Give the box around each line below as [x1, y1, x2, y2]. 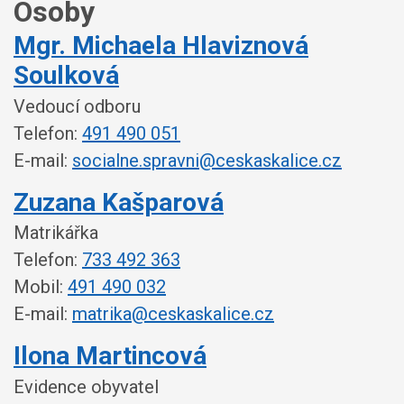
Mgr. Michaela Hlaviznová [14, 31, 308, 60]
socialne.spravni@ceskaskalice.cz [72, 149, 342, 171]
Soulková [14, 60, 119, 90]
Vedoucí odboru [14, 95, 141, 117]
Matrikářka [14, 222, 98, 243]
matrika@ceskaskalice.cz [72, 303, 274, 325]
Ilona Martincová [14, 341, 207, 371]
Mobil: [14, 276, 68, 298]
